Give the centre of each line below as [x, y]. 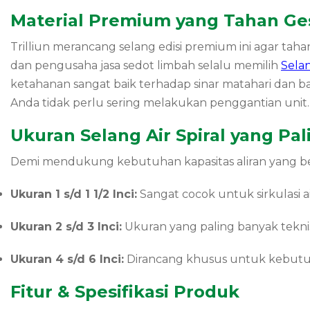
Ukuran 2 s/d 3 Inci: [66, 226]
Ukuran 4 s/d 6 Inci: [67, 259]
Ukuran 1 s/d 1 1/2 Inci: [74, 194]
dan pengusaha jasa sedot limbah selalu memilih [146, 65]
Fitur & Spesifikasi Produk [125, 291]
